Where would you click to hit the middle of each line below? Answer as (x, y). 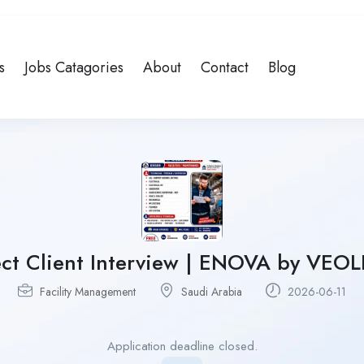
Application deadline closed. (182, 347)
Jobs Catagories (74, 68)
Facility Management (88, 292)
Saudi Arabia (212, 292)
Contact (224, 68)
